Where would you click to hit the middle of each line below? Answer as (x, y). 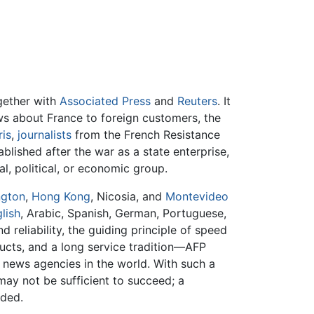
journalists (45, 135)
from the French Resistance (146, 135)
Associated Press (105, 101)
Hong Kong (61, 197)
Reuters (197, 101)
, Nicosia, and (128, 197)
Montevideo (197, 197)
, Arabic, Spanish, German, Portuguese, (124, 213)
